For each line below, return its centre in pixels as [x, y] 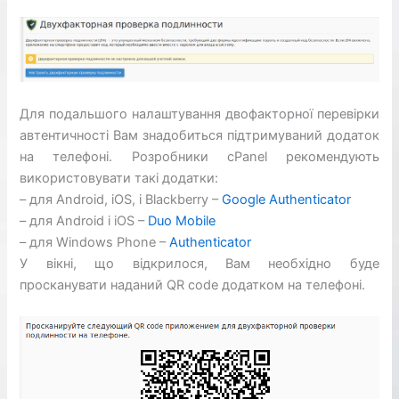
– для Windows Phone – [95, 242]
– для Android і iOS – [84, 220]
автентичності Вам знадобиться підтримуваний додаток [199, 135]
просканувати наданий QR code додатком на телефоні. [193, 285]
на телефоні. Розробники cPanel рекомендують [199, 156]
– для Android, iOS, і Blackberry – [121, 199]
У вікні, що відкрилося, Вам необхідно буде [199, 263]
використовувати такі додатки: [119, 178]
